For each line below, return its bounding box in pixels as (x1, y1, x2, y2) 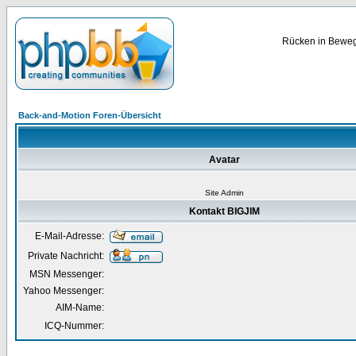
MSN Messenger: (29, 269, 104, 280)
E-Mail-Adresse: (35, 230, 104, 242)
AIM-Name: (56, 302, 104, 313)
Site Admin (204, 188, 244, 197)
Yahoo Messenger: (23, 285, 104, 296)
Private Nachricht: (28, 250, 104, 261)
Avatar (209, 154, 240, 165)
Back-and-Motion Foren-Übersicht (18, 110, 161, 120)
